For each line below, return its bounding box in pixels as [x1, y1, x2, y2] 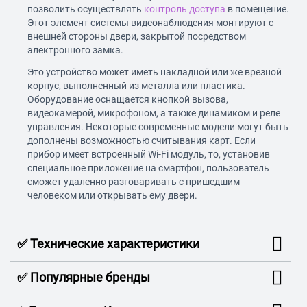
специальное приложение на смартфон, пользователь [27, 162, 269, 174]
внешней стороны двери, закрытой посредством [27, 31, 246, 42]
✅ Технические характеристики [17, 236, 199, 251]
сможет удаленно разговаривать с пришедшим [27, 176, 240, 188]
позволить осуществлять [27, 3, 144, 15]
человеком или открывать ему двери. [27, 190, 197, 201]
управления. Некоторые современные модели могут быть [27, 121, 288, 133]
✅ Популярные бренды [17, 270, 150, 285]
